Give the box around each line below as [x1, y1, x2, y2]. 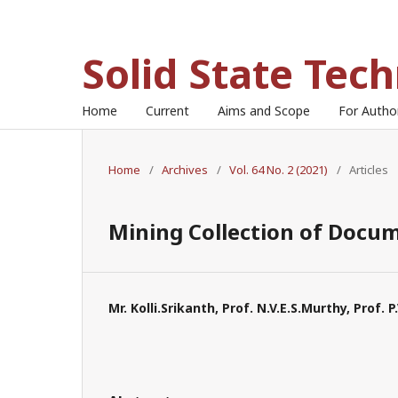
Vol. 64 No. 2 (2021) [229, 162, 328, 178]
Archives [162, 162, 208, 178]
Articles [349, 162, 388, 178]
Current [146, 102, 189, 119]
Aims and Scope [218, 102, 310, 119]
